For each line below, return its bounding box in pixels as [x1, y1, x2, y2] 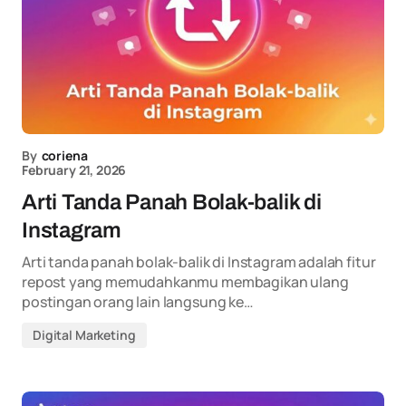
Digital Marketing [33, 326, 136, 343]
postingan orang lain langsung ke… [22, 292, 254, 312]
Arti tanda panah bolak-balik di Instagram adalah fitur [22, 252, 376, 272]
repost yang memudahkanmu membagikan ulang [22, 272, 349, 292]
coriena [41, 147, 88, 164]
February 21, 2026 [22, 161, 127, 179]
